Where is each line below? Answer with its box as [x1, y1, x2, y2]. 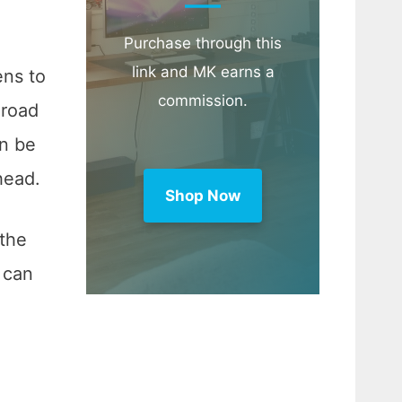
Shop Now [165, 187, 240, 205]
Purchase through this [124, 34, 282, 53]
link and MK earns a [131, 63, 275, 82]
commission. [158, 92, 248, 110]
